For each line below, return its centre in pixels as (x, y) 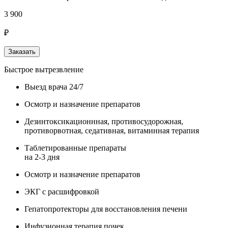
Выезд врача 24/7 (54, 87)
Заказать (22, 51)
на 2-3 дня (42, 157)
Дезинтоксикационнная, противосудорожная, (104, 121)
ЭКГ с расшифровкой (62, 191)
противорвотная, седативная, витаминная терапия (112, 130)
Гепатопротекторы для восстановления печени (106, 209)
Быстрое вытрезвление (44, 69)
